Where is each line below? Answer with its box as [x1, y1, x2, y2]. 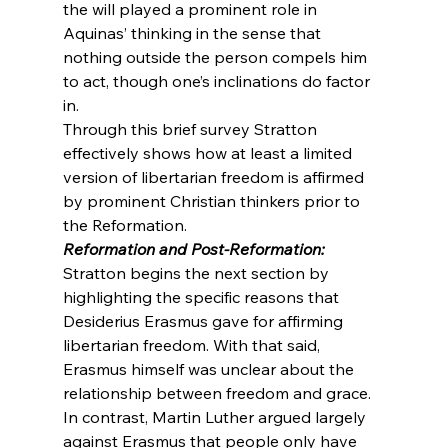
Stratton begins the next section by [62, 262, 333, 283]
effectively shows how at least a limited [62, 142, 356, 163]
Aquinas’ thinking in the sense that [62, 22, 325, 43]
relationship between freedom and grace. [62, 382, 375, 403]
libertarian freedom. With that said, [62, 334, 324, 355]
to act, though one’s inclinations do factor [62, 70, 374, 91]
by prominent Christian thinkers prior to [62, 190, 364, 211]
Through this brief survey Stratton [62, 118, 321, 139]
